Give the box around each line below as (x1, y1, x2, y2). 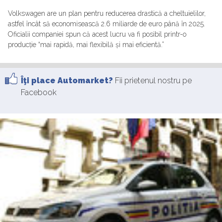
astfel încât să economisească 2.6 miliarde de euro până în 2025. (8, 19, 205, 28)
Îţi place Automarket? (21, 75, 113, 85)
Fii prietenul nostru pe (113, 75, 192, 85)
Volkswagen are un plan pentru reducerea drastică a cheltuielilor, (8, 9, 206, 17)
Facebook (21, 87, 56, 97)
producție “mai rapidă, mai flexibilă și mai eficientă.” (8, 40, 164, 49)
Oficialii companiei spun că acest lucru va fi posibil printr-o (8, 30, 186, 38)
